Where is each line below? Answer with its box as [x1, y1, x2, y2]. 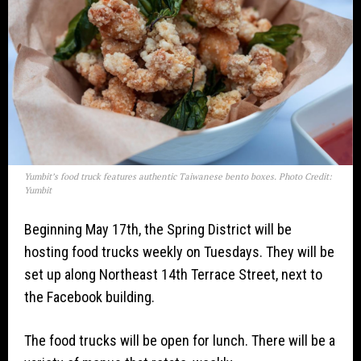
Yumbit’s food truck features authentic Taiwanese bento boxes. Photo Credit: [24, 171, 332, 183]
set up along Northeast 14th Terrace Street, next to [24, 266, 322, 284]
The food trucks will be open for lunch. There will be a [24, 332, 335, 350]
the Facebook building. [24, 288, 155, 306]
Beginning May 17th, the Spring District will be [24, 221, 292, 239]
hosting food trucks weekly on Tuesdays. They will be [24, 243, 334, 261]
